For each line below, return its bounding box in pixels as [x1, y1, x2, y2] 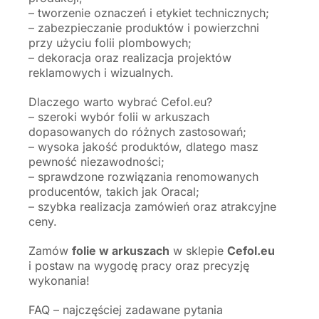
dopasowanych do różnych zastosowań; [28, 124, 246, 139]
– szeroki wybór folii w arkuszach [28, 109, 209, 124]
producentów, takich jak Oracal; [28, 184, 199, 199]
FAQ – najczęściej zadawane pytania [28, 302, 223, 317]
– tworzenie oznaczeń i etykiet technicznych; [28, 5, 269, 20]
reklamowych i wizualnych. [28, 65, 174, 80]
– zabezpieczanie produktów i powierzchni [28, 20, 259, 35]
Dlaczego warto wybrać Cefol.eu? [28, 94, 212, 109]
